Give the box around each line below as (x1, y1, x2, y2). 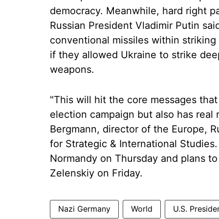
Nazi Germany (58, 204, 110, 214)
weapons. (50, 64, 94, 75)
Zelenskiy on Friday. (50, 167, 143, 179)
